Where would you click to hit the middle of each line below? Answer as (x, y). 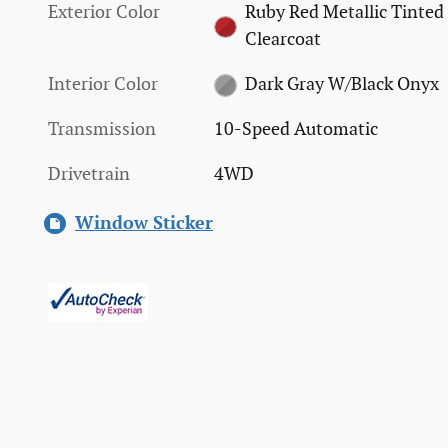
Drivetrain (89, 174)
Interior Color (103, 84)
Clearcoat (282, 39)
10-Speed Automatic (296, 129)
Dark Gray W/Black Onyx (341, 84)
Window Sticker (144, 223)
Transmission (102, 129)
